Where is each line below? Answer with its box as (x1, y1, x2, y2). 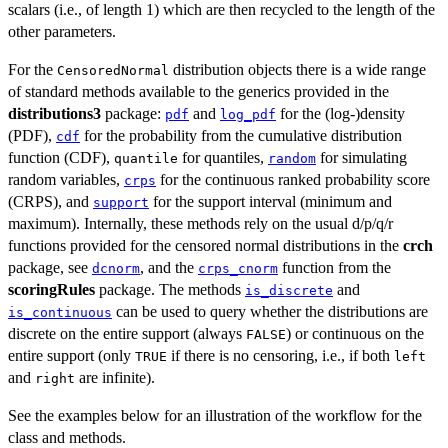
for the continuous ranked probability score (156, 171, 430, 189)
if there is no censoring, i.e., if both (167, 347, 394, 365)
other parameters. (8, 23, 116, 41)
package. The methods (95, 281, 245, 299)
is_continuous (8, 305, 112, 321)
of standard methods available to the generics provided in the (8, 83, 389, 101)
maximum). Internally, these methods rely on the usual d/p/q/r (8, 215, 393, 233)
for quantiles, (178, 149, 268, 167)
